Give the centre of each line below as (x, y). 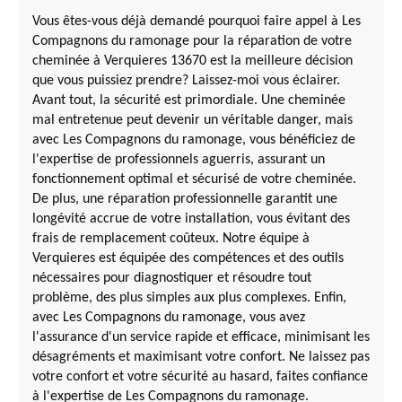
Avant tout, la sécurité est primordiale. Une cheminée (189, 100)
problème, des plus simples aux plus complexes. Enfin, (189, 297)
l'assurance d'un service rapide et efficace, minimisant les (201, 337)
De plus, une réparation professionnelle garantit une (185, 199)
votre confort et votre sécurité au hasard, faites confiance (200, 376)
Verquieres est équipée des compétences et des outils (188, 258)
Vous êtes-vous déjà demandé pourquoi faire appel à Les (197, 21)
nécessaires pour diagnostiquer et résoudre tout (172, 278)
